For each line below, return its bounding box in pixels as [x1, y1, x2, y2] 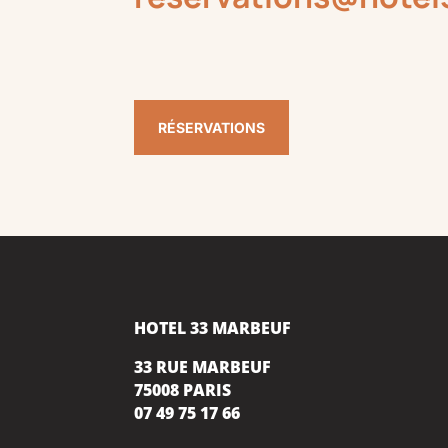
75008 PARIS [134, 378, 232, 401]
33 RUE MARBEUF [134, 355, 272, 378]
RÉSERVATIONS [158, 119, 266, 137]
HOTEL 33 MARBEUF [134, 316, 292, 339]
